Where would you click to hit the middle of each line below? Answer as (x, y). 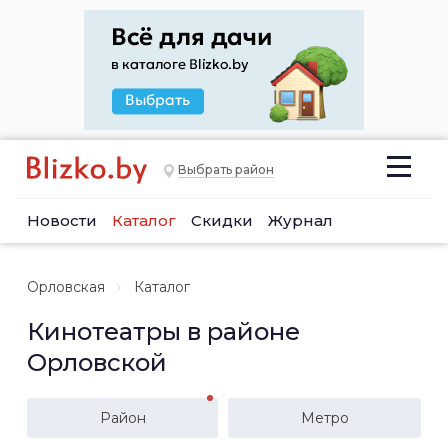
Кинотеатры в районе (163, 331)
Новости (62, 220)
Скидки (222, 220)
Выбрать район (226, 170)
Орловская (66, 287)
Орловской (97, 362)
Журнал (300, 220)
